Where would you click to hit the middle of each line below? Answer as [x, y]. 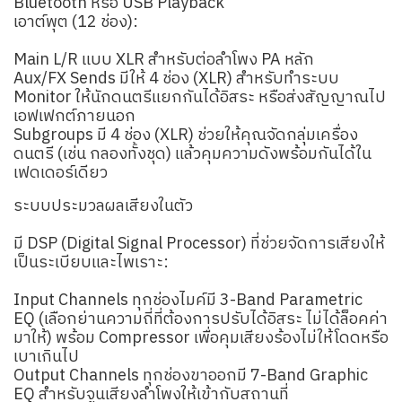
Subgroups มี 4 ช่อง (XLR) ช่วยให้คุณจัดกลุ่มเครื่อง [186, 135]
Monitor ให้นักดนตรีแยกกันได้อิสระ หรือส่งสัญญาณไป [200, 98]
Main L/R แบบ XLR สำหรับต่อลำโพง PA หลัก [164, 60]
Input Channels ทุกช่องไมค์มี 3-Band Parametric [188, 301]
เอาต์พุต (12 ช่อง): [76, 22]
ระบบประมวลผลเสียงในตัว [103, 206]
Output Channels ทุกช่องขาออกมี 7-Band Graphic [191, 376]
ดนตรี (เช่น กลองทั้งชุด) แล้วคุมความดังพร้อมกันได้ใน [192, 154]
